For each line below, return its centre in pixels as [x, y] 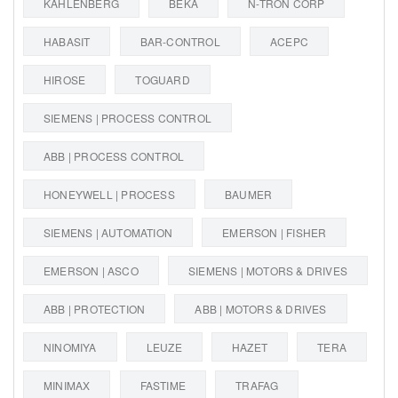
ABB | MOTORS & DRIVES [261, 308]
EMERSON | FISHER [275, 232]
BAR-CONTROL [180, 41]
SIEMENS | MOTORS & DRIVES [268, 270]
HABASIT [67, 41]
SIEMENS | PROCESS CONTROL [127, 117]
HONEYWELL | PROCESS [109, 194]
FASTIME [163, 385]
